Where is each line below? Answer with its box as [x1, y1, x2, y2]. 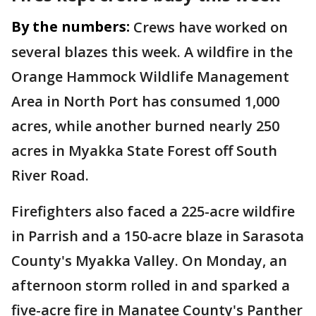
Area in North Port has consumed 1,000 [11, 91, 279, 111]
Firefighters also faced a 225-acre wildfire [11, 201, 295, 221]
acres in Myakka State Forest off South [11, 140, 277, 160]
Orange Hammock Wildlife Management [11, 66, 289, 86]
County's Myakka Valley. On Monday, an [11, 250, 287, 270]
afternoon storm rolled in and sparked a [11, 275, 290, 295]
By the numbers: [11, 16, 130, 36]
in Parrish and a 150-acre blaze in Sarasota [11, 226, 304, 245]
